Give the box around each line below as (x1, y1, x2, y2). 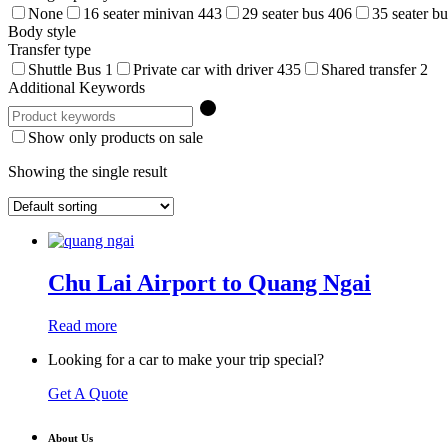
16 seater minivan (83, 4, 198, 22)
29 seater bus (242, 4, 328, 22)
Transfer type (8, 40, 91, 58)
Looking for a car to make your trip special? (48, 350, 324, 368)
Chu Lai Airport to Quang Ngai (48, 269, 371, 296)
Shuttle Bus (28, 60, 105, 78)
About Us (48, 431, 93, 444)
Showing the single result (8, 162, 167, 180)
